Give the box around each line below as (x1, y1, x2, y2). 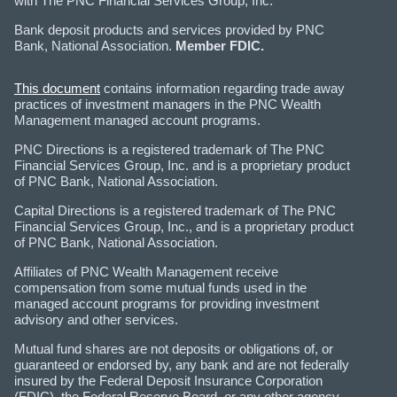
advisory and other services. (14, 311, 178, 327)
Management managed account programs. (14, 112, 261, 128)
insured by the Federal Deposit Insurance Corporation (14, 372, 323, 388)
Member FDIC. (175, 37, 264, 53)
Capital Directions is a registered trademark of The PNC (14, 202, 336, 218)
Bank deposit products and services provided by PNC (14, 21, 324, 37)
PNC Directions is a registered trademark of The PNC (14, 141, 324, 157)
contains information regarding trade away (100, 80, 345, 96)
